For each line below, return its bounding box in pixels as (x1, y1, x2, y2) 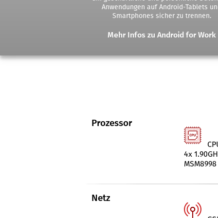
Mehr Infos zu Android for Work (107, 30, 216, 39)
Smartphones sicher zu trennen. (112, 12, 211, 20)
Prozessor (91, 117, 132, 128)
